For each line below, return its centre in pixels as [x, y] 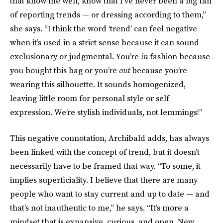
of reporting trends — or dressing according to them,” [108, 15]
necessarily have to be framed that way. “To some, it [105, 166]
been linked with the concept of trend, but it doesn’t [105, 152]
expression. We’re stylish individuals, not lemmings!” [106, 112]
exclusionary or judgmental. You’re [75, 56]
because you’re [159, 70]
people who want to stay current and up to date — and [110, 194]
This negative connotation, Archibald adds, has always [110, 138]
